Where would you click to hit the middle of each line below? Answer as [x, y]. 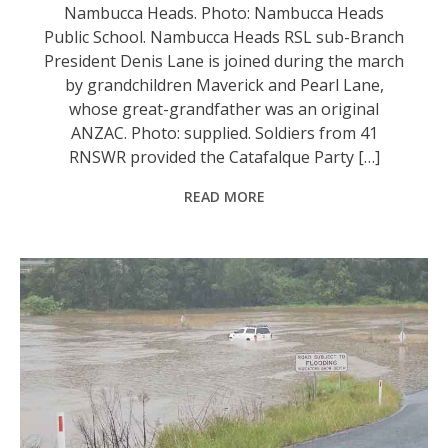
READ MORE [224, 196]
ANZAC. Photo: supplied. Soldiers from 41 [224, 132]
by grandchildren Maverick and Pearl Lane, [224, 84]
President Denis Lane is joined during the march [224, 60]
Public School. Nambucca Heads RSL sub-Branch [224, 36]
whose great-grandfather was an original [224, 108]
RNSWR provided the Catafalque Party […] [224, 156]
